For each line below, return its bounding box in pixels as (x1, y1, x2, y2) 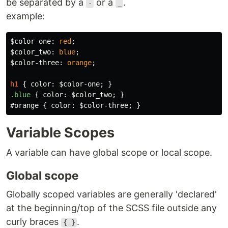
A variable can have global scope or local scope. (6, 147, 212, 158)
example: (6, 11, 45, 22)
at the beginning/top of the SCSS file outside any (6, 203, 217, 214)
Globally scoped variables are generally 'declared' (6, 189, 217, 200)
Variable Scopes (6, 124, 115, 141)
